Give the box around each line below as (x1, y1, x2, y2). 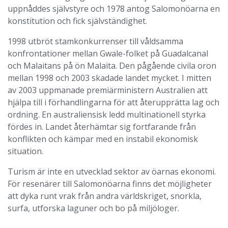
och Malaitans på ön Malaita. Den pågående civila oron (8, 60, 216, 71)
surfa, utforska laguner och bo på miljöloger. (8, 203, 179, 214)
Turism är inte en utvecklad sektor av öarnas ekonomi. (8, 166, 216, 177)
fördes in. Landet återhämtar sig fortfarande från (8, 121, 196, 132)
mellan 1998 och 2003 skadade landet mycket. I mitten (8, 72, 211, 83)
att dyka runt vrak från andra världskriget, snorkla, (8, 190, 202, 202)
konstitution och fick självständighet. (8, 15, 147, 26)
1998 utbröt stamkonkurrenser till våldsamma (8, 36, 183, 47)
